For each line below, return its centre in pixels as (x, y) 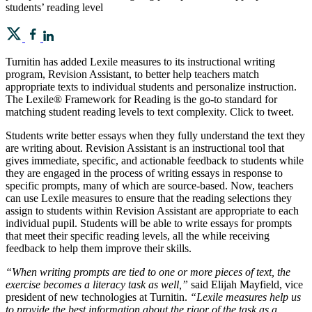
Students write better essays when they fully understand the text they (155, 135)
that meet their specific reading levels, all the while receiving (138, 235)
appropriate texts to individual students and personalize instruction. (151, 86)
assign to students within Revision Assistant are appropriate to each (152, 210)
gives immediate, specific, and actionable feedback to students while (155, 160)
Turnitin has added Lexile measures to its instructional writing (140, 61)
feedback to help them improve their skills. (99, 248)
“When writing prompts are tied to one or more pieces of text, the (148, 272)
